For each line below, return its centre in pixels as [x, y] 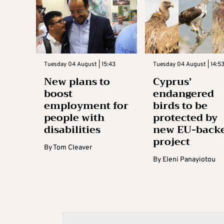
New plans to [77, 82]
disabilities [72, 130]
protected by [185, 118]
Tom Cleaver [72, 148]
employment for [86, 106]
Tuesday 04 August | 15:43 [80, 65]
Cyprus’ [172, 82]
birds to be [180, 106]
